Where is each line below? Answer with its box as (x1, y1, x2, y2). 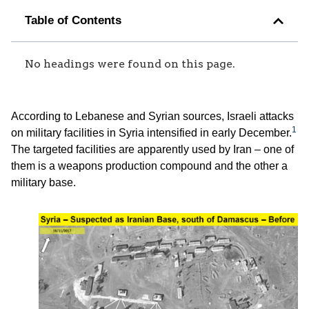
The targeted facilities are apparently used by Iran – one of (11, 143, 294, 156)
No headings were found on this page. (25, 57, 235, 71)
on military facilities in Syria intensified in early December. (11, 127, 292, 139)
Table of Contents (25, 14, 121, 28)
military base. (11, 177, 76, 189)
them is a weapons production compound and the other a (11, 160, 288, 172)
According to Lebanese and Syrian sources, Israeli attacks (11, 110, 294, 123)
